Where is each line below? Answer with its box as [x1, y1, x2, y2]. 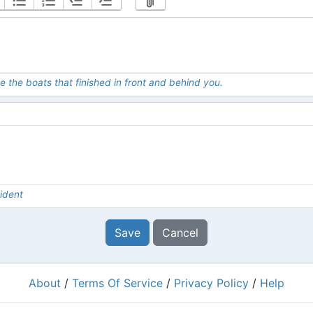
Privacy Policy [174, 275, 249, 290]
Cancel [162, 225, 198, 240]
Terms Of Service [72, 275, 163, 290]
